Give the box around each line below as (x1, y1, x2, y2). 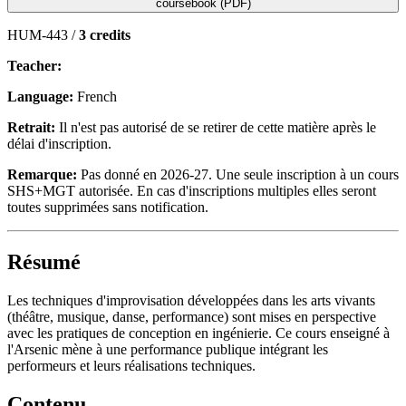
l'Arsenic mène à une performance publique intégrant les (7, 341, 328, 357)
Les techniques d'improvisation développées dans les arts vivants (7, 292, 375, 308)
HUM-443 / (7, 26, 79, 43)
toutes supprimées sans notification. (7, 198, 208, 215)
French (73, 88, 117, 104)
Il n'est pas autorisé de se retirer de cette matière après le (55, 119, 376, 135)
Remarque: (7, 166, 77, 182)
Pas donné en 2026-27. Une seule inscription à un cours (77, 166, 399, 182)
